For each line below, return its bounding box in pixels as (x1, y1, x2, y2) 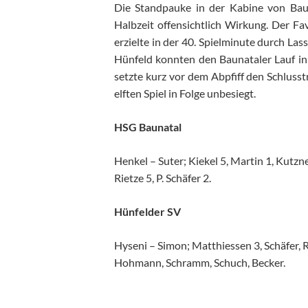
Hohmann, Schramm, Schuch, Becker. (114, 256, 285, 269)
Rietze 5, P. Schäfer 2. (114, 171, 211, 185)
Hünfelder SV (114, 205, 181, 219)
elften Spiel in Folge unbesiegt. (114, 87, 256, 100)
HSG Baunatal (114, 120, 181, 134)
